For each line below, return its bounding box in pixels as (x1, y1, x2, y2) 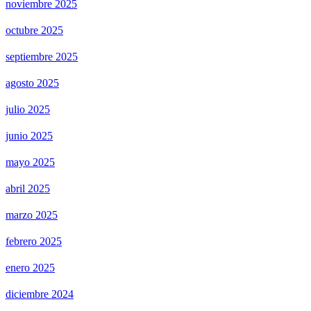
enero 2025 (6, 262, 55, 274)
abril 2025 (6, 183, 50, 195)
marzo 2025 (6, 209, 58, 221)
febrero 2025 (6, 235, 62, 248)
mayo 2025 (6, 156, 55, 169)
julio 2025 (6, 103, 50, 116)
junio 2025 (6, 130, 53, 142)
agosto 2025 (6, 77, 59, 90)
